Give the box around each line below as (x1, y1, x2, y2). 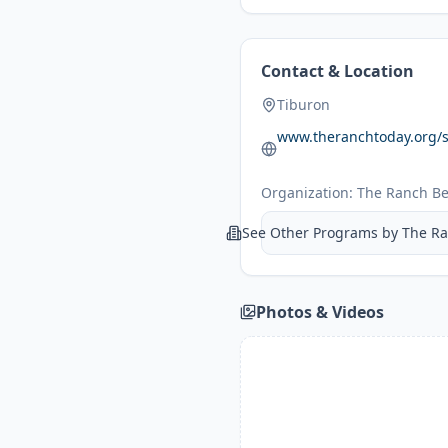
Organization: (261, 183, 353, 202)
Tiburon (277, 95, 330, 114)
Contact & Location (261, 60, 414, 82)
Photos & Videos (256, 301, 384, 323)
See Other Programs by (242, 223, 402, 242)
